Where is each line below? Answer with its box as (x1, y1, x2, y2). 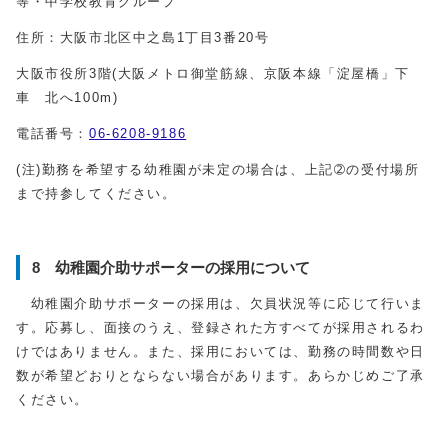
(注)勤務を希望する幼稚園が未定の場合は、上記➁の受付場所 (16, 162, 420, 177)
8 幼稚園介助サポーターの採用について (32, 259, 310, 276)
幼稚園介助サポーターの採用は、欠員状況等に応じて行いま (16, 296, 425, 311)
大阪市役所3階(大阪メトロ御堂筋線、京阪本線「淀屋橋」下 (16, 66, 410, 81)
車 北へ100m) (16, 90, 119, 105)
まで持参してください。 (16, 186, 177, 201)
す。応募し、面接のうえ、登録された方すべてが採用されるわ (16, 320, 425, 335)
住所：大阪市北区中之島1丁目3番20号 (16, 30, 285, 45)
